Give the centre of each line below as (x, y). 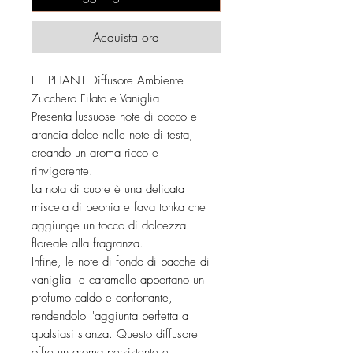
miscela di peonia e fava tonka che (119, 207)
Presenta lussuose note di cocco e (114, 116)
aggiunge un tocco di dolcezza (109, 225)
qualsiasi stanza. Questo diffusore (115, 334)
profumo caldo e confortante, (102, 297)
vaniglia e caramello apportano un (118, 279)
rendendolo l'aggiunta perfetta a (110, 316)
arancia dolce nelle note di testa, (112, 134)
